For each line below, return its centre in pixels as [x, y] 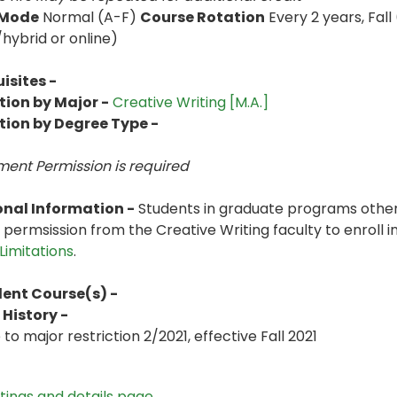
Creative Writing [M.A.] [191, 102]
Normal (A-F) [90, 17]
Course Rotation [202, 17]
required [159, 166]
